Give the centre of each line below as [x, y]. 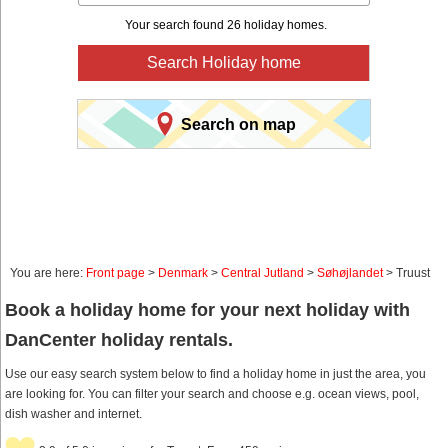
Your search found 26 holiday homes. [225, 25]
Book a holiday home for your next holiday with [207, 310]
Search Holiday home [223, 63]
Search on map [238, 124]
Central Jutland [262, 273]
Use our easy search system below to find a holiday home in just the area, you [215, 374]
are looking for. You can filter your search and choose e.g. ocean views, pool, [212, 394]
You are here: [48, 273]
